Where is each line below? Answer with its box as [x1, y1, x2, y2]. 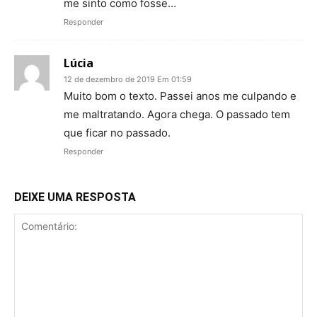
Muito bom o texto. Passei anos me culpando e [64, 88, 296, 103]
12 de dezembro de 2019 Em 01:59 [64, 74, 192, 84]
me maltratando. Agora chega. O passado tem [64, 107, 290, 121]
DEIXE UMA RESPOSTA [14, 190, 136, 204]
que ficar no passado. [64, 125, 171, 139]
